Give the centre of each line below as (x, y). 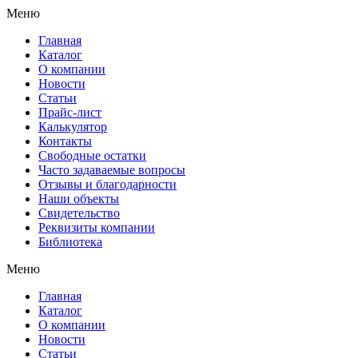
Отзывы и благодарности (107, 184)
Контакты (65, 141)
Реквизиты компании (97, 227)
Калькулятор (73, 127)
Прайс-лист (70, 112)
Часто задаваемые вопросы (112, 170)
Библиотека (70, 242)
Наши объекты (79, 199)
